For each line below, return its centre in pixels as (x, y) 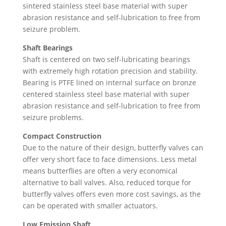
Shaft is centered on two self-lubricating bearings (106, 60)
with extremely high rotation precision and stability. (110, 71)
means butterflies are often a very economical (100, 171)
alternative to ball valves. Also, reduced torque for (107, 183)
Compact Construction (62, 136)
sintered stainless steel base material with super (105, 6)
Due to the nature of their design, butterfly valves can (113, 148)
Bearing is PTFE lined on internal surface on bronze (109, 83)
